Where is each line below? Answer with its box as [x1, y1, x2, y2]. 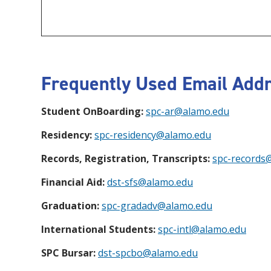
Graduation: [41, 198, 99, 212]
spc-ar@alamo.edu [146, 104, 229, 118]
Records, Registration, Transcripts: [41, 151, 212, 165]
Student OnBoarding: [41, 104, 146, 118]
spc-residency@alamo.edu [94, 128, 211, 142]
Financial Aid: [41, 175, 105, 189]
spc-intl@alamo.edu [158, 222, 246, 236]
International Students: [41, 222, 155, 236]
